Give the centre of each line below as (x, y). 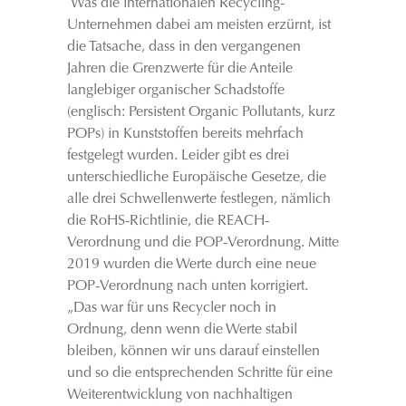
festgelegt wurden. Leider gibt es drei (178, 156)
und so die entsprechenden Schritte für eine (200, 373)
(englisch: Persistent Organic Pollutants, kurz (201, 112)
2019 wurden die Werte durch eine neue (192, 265)
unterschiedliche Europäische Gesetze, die (197, 178)
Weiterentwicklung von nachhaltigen (180, 395)
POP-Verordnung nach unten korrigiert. (188, 286)
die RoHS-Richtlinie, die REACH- (168, 221)
